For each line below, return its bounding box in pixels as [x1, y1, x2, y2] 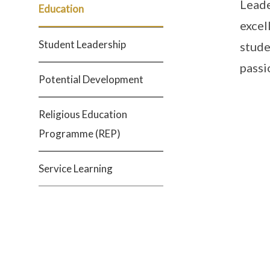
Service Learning [39, 162, 113, 175]
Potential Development [39, 73, 143, 86]
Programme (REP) [39, 127, 121, 140]
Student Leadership [39, 38, 126, 51]
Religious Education [39, 108, 127, 121]
